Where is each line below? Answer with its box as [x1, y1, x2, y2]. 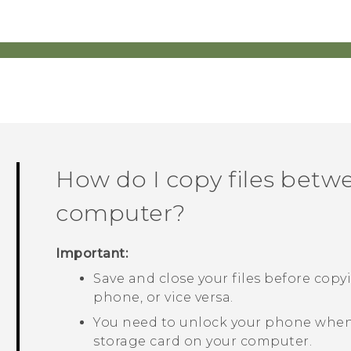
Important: [56, 246, 128, 262]
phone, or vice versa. [93, 290, 233, 306]
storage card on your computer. [93, 334, 313, 349]
